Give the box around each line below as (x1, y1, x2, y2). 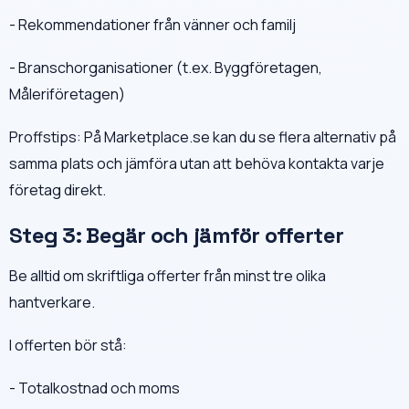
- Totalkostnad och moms (9, 377, 180, 398)
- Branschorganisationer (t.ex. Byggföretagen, (9, 57, 322, 78)
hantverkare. (9, 291, 95, 312)
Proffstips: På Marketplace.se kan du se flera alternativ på (9, 126, 396, 147)
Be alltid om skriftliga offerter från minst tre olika (9, 265, 326, 286)
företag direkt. (9, 179, 106, 200)
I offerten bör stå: (9, 334, 127, 355)
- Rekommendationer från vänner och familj (9, 14, 296, 35)
